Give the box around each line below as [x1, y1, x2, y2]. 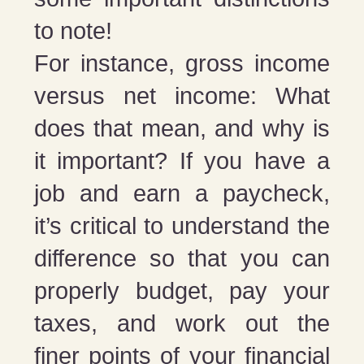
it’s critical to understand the [34, 213, 330, 240]
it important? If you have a [34, 148, 330, 175]
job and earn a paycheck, [34, 180, 330, 207]
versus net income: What [34, 83, 330, 110]
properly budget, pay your [34, 278, 330, 305]
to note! [34, 18, 113, 45]
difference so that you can [34, 245, 330, 272]
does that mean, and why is [34, 115, 330, 142]
